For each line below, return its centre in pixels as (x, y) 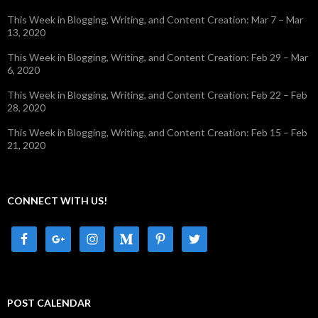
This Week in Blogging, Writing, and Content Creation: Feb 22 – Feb (157, 95)
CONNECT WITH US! (57, 201)
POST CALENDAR (49, 303)
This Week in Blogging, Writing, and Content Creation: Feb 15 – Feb (157, 132)
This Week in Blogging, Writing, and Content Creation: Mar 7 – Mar (155, 20)
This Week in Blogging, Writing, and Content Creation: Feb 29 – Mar (158, 57)
